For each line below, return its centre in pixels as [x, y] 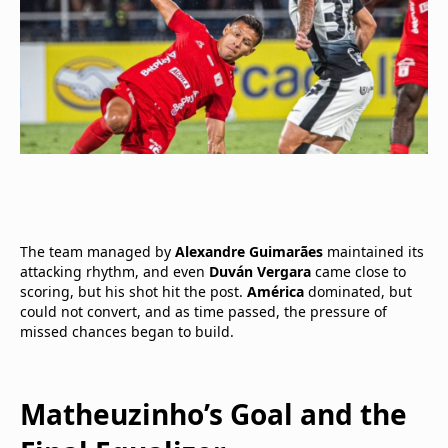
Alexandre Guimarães [249, 251]
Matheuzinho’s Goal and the [213, 413]
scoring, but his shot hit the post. [133, 291]
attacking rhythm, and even [114, 271]
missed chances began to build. [127, 331]
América [275, 291]
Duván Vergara [260, 271]
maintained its [373, 251]
